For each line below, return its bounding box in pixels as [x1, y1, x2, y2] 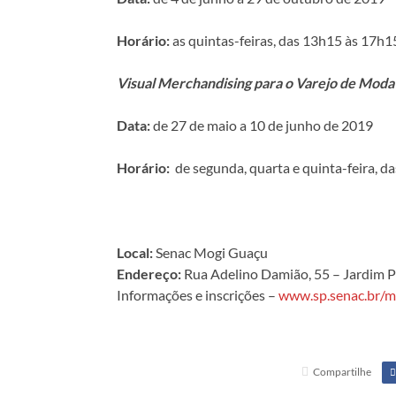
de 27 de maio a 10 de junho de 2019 [150, 116, 373, 133]
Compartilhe [311, 365, 371, 379]
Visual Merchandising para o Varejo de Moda [117, 73, 394, 91]
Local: [117, 243, 156, 261]
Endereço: [117, 264, 181, 282]
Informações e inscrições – [117, 286, 276, 303]
